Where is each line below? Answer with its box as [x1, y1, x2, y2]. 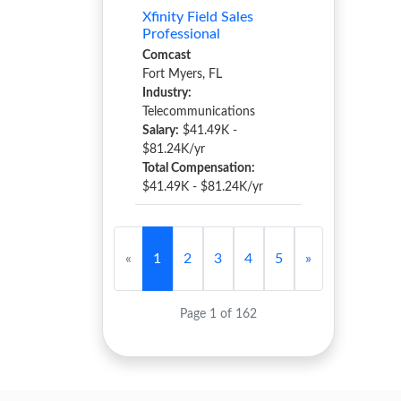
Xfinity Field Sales [142, 10, 253, 24]
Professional [142, 27, 220, 41]
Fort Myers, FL [142, 68, 222, 81]
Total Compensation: [142, 162, 255, 175]
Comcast [142, 49, 191, 62]
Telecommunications [142, 106, 255, 118]
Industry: [142, 87, 192, 99]
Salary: [142, 124, 179, 137]
